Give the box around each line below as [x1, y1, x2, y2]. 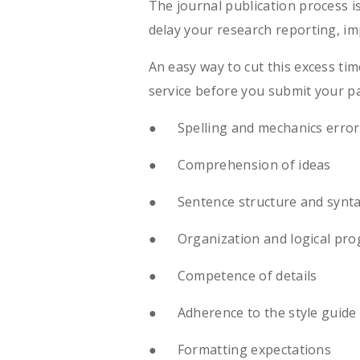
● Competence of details [148, 266, 317, 284]
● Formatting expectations [148, 340, 332, 358]
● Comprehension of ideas [148, 155, 331, 174]
